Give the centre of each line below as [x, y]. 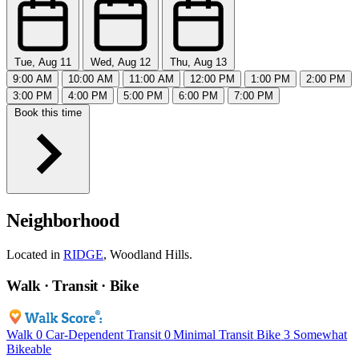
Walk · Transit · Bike [73, 285]
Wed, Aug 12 [121, 63]
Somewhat [321, 335]
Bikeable [29, 349]
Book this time [48, 113]
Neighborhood [63, 221]
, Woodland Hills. [148, 254]
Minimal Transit [214, 335]
